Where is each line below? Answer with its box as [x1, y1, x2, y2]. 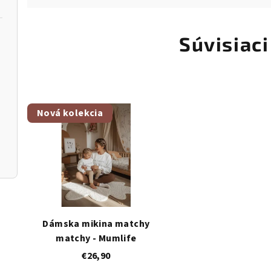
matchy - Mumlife [56, 231, 137, 245]
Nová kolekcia [37, 106, 103, 120]
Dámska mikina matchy [42, 217, 150, 230]
